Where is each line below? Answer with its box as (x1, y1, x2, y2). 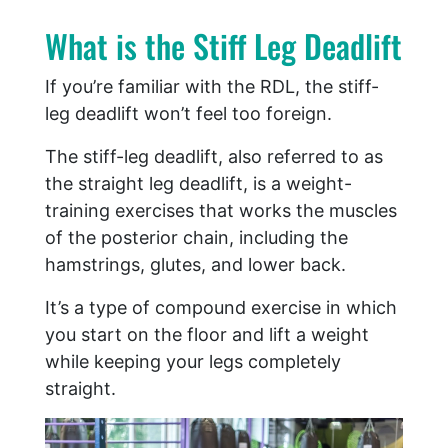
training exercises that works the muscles (45, 200, 397, 222)
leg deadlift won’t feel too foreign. (45, 103, 332, 125)
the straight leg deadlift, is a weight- (45, 173, 352, 195)
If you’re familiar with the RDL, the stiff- (45, 76, 379, 98)
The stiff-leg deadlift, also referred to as (45, 146, 383, 168)
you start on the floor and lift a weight (45, 324, 369, 346)
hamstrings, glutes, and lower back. (45, 254, 346, 276)
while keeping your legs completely (45, 351, 341, 373)
